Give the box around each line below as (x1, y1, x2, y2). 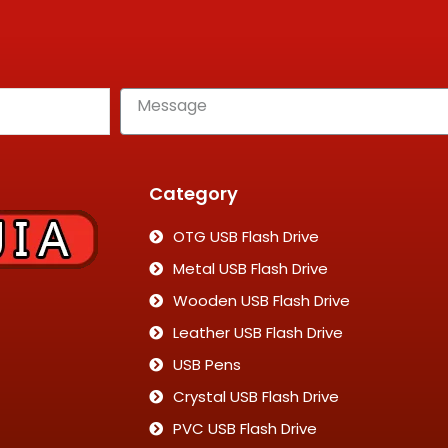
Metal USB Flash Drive (172, 258, 328, 279)
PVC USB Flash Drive (172, 418, 317, 439)
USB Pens (172, 354, 241, 375)
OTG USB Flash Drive (172, 226, 319, 247)
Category (149, 181, 239, 206)
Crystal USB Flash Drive (172, 386, 339, 407)
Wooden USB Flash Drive (172, 290, 350, 311)
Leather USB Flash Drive (172, 322, 343, 343)
